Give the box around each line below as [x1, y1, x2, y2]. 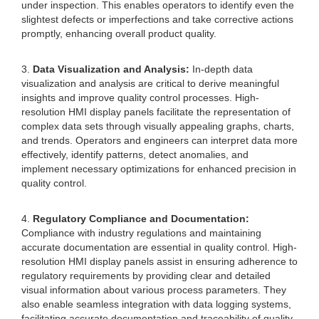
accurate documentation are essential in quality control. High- [21, 241, 297, 253]
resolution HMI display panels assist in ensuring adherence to [21, 256, 298, 267]
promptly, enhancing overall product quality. [21, 28, 216, 39]
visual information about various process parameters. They [21, 284, 286, 296]
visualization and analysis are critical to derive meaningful [21, 78, 279, 89]
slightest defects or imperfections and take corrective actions [21, 14, 293, 25]
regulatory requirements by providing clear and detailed [21, 270, 271, 281]
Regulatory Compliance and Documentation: [33, 213, 249, 224]
